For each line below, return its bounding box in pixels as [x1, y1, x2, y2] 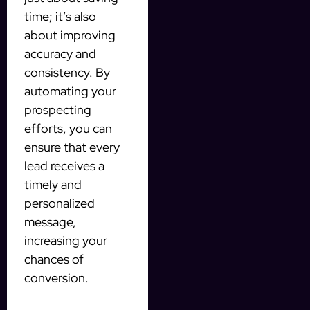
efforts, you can [24, 120, 112, 136]
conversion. [24, 269, 89, 286]
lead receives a [24, 157, 104, 174]
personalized [24, 194, 95, 211]
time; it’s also [24, 8, 96, 24]
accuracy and [24, 45, 96, 62]
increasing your [24, 232, 107, 248]
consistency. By [24, 64, 110, 80]
